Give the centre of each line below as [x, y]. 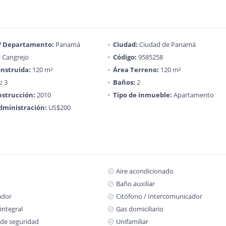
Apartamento [193, 95]
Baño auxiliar [135, 184]
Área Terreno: [136, 70]
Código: [125, 57]
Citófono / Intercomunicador [159, 196]
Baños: [124, 82]
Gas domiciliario [139, 209]
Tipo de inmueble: [142, 95]
